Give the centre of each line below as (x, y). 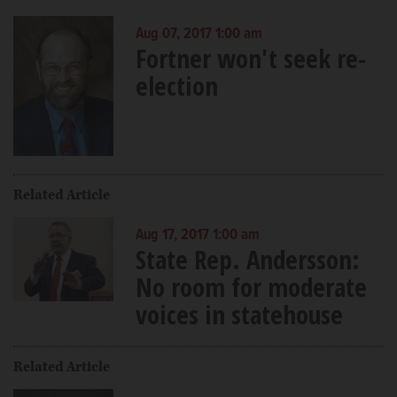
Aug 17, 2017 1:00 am (197, 235)
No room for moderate (251, 286)
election (176, 85)
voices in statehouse (239, 314)
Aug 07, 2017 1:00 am (198, 34)
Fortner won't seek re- (250, 58)
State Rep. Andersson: (247, 259)
